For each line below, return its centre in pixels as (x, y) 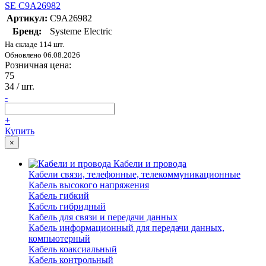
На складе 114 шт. (34, 45)
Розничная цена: (38, 65)
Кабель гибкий (59, 196)
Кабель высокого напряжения (89, 185)
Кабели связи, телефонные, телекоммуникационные (134, 175)
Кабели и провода (150, 164)
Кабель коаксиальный (73, 249)
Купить (20, 131)
